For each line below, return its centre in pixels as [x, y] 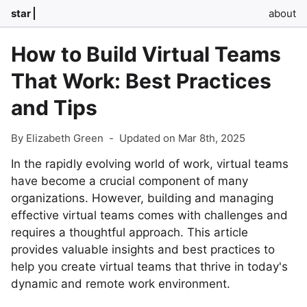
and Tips [54, 108]
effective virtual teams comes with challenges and [149, 215]
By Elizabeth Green [57, 138]
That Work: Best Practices [141, 81]
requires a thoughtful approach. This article [130, 232]
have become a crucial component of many [130, 181]
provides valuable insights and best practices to [143, 249]
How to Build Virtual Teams [146, 54]
